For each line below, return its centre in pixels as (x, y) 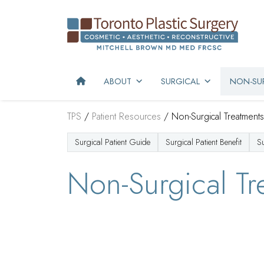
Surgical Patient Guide (113, 142)
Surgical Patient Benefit (204, 142)
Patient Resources (126, 116)
